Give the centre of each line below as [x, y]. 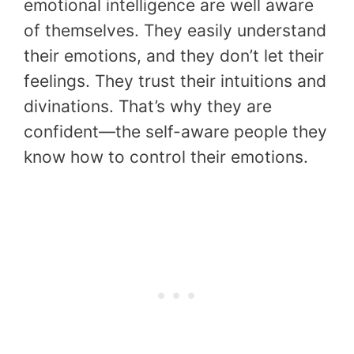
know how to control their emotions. [168, 157]
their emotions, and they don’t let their [174, 56]
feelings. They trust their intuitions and [175, 81]
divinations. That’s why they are [148, 107]
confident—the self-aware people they [175, 132]
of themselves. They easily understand [175, 31]
